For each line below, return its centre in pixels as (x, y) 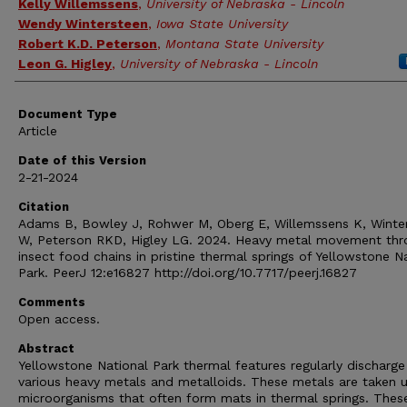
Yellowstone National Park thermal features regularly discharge (212, 365)
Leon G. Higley (65, 64)
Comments (52, 302)
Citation (44, 207)
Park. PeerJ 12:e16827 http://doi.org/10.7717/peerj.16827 (188, 273)
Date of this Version (82, 160)
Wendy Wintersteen (83, 24)
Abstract (46, 348)
